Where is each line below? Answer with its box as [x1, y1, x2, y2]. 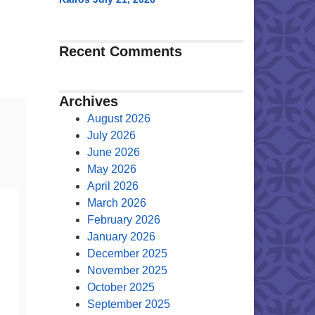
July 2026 [86, 129, 136, 141]
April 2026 [86, 180, 139, 192]
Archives [58, 94, 118, 109]
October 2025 [86, 281, 155, 293]
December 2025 [86, 247, 167, 259]
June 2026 [86, 146, 140, 158]
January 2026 [86, 231, 155, 243]
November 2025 [86, 264, 167, 276]
